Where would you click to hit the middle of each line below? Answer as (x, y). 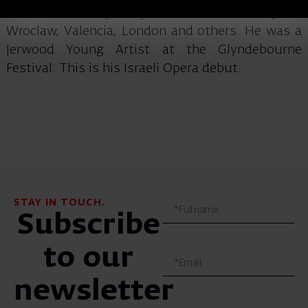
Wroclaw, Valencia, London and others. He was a (154, 32)
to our (89, 259)
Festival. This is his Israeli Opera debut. (123, 69)
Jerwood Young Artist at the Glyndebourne (154, 51)
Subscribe (88, 226)
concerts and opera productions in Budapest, (154, 13)
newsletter (94, 292)
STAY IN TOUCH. (60, 203)
